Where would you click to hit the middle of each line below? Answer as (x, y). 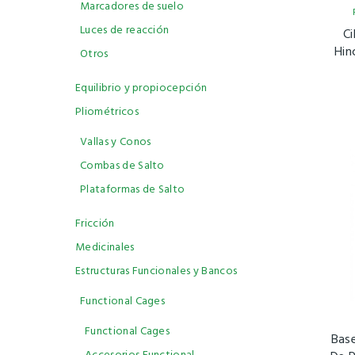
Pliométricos (107, 112)
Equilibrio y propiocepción (141, 88)
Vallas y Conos (116, 142)
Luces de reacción (125, 31)
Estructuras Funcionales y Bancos (157, 271)
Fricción (95, 224)
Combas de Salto (122, 166)
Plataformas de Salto (133, 190)
